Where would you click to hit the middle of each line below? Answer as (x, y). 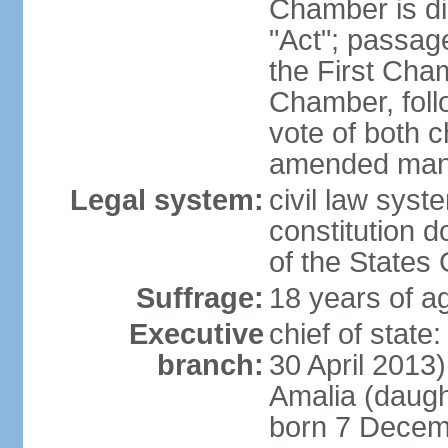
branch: (210, 365)
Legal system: (166, 200)
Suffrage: (199, 298)
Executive (196, 334)
